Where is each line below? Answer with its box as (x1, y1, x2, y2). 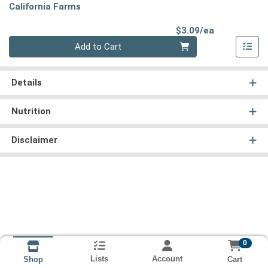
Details (11, 77, 42, 89)
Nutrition (11, 106, 51, 117)
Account (151, 254, 182, 264)
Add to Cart (75, 41, 122, 53)
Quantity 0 (8, 36, 49, 48)
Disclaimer (11, 135, 57, 146)
